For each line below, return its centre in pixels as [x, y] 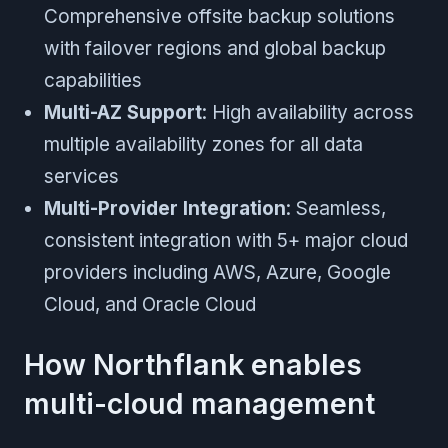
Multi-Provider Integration [165, 208]
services [81, 176]
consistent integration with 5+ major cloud [226, 240]
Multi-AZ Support [123, 112]
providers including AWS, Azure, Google [217, 272]
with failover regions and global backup [215, 48]
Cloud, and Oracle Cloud [150, 304]
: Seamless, [336, 208]
